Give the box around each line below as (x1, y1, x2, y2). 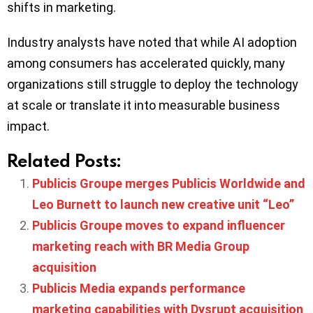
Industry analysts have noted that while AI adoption (7, 35, 297, 50)
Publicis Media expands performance (32, 281, 245, 296)
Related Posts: (7, 149, 121, 173)
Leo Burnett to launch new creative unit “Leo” (32, 197, 294, 212)
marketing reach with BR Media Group (32, 239, 249, 254)
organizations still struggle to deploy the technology (7, 77, 298, 92)
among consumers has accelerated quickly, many (7, 56, 285, 71)
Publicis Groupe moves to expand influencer (32, 218, 285, 233)
